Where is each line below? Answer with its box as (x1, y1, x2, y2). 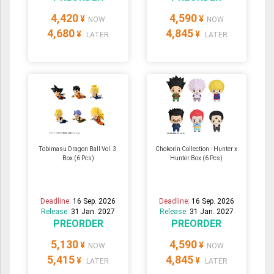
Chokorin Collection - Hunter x (155, 146, 238, 153)
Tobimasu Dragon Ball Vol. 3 (39, 146, 117, 153)
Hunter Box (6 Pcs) (170, 155, 223, 162)
